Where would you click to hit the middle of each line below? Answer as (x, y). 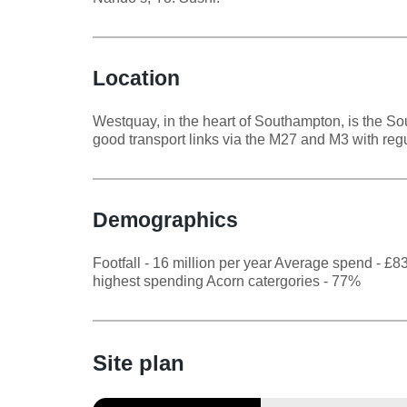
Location (136, 78)
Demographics (165, 220)
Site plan (139, 362)
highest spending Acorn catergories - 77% (227, 281)
